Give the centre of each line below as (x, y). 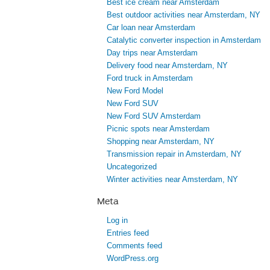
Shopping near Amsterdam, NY (161, 142)
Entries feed (128, 233)
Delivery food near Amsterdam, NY (167, 66)
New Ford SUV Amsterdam (154, 116)
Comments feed (134, 246)
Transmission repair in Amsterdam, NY (174, 154)
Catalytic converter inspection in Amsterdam (184, 40)
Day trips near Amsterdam (152, 53)
